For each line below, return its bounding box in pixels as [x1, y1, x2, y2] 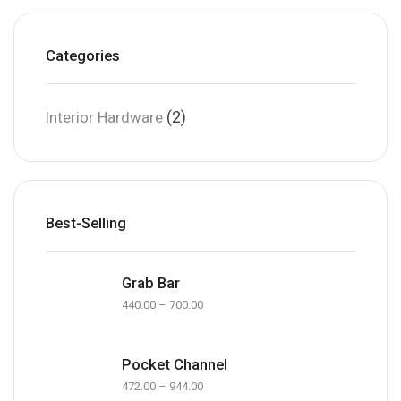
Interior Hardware [46, 109, 163, 127]
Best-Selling [46, 215, 126, 233]
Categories [46, 47, 120, 65]
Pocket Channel [122, 355, 227, 373]
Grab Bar [122, 274, 180, 292]
